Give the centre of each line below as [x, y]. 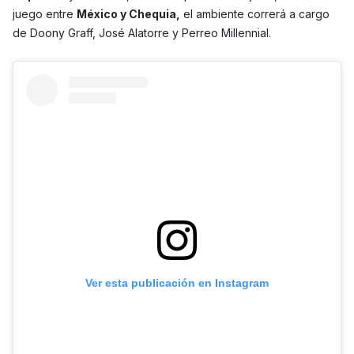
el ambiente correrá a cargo [255, 13]
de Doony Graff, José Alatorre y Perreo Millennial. [142, 32]
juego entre [45, 13]
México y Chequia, [128, 13]
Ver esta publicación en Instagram [177, 283]
